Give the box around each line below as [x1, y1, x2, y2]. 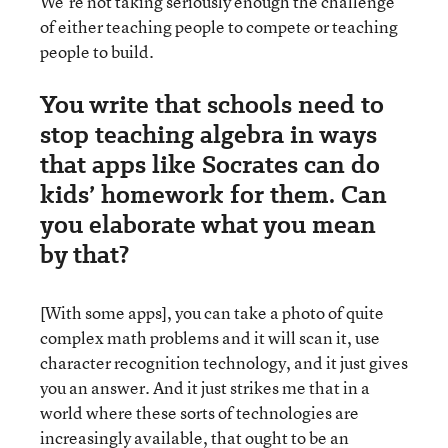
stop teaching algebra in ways [40, 116, 377, 152]
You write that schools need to [40, 86, 384, 122]
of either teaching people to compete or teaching [40, 14, 398, 38]
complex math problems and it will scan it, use [40, 325, 380, 349]
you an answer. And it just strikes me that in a [40, 375, 370, 399]
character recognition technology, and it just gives [40, 350, 408, 374]
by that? [40, 236, 129, 272]
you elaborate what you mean [40, 206, 376, 242]
